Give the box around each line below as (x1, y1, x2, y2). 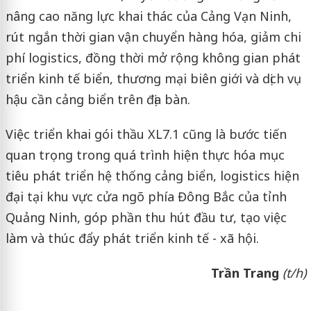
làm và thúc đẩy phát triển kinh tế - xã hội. (5, 230, 259, 247)
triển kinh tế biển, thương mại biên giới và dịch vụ (5, 70, 301, 87)
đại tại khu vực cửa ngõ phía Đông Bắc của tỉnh (5, 188, 287, 205)
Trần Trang (210, 264, 283, 282)
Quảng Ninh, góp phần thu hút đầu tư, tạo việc (5, 209, 287, 226)
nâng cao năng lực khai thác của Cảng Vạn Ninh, (5, 8, 292, 25)
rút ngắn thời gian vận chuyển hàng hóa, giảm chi (5, 28, 301, 46)
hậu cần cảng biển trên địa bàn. (5, 91, 190, 108)
